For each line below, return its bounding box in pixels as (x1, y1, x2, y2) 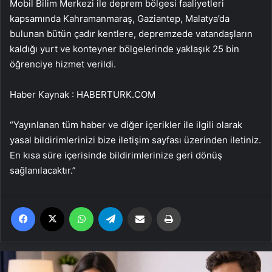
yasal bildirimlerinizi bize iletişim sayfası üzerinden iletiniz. (10, 134, 261, 146)
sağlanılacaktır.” (10, 165, 76, 177)
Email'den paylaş (151, 202, 175, 212)
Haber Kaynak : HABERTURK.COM (10, 89, 155, 101)
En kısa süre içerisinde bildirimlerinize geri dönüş (10, 149, 222, 161)
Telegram (122, 202, 157, 212)
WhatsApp (93, 202, 132, 212)
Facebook (35, 202, 72, 212)
